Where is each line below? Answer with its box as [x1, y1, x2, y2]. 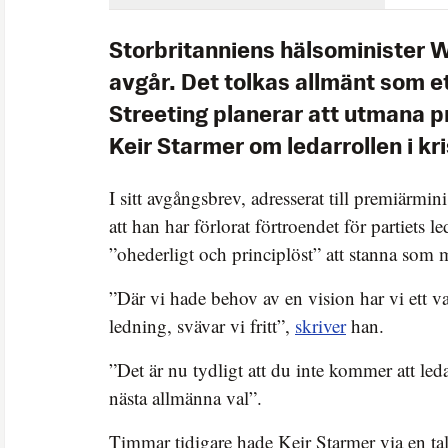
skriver [295, 312, 346, 338]
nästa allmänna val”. [109, 384, 262, 410]
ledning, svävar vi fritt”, [109, 312, 295, 338]
